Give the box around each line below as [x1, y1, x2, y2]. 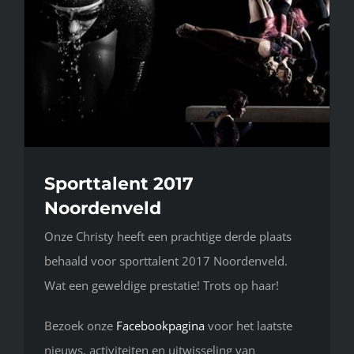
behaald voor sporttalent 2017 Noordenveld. [44, 253, 288, 269]
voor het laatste [205, 318, 292, 334]
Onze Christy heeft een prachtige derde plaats [44, 228, 292, 245]
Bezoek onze [44, 318, 116, 334]
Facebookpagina [116, 318, 205, 334]
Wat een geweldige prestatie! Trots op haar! [44, 277, 279, 294]
